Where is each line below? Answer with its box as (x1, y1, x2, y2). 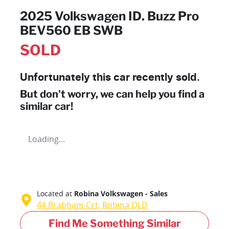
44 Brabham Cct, (37, 199, 102, 211)
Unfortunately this (20, 73, 113, 83)
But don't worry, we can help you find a (20, 88, 204, 101)
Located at (37, 189, 72, 199)
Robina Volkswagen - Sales (74, 189, 168, 199)
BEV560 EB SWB (20, 23, 123, 38)
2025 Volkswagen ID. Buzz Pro (20, 9, 199, 24)
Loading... (28, 133, 65, 145)
